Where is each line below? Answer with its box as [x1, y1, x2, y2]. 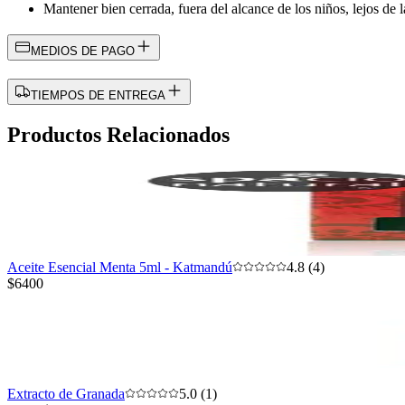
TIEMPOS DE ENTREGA [31, 89, 165, 103]
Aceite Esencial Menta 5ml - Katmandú [7, 259, 232, 276]
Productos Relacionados [7, 123, 230, 147]
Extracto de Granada [7, 386, 125, 402]
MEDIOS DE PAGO [31, 44, 135, 59]
